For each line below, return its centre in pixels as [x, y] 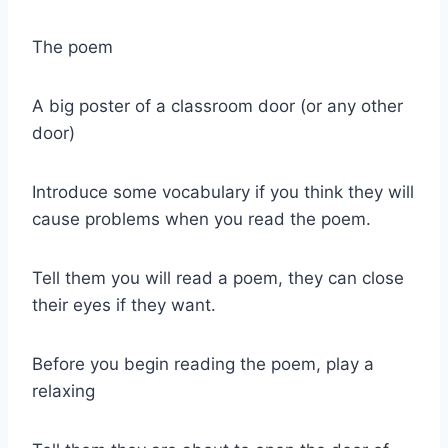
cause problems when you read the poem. [201, 218]
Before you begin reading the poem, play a [203, 363]
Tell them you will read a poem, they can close [218, 277]
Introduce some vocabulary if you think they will [223, 191]
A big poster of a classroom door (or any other [217, 105]
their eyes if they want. [124, 304]
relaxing [63, 390]
